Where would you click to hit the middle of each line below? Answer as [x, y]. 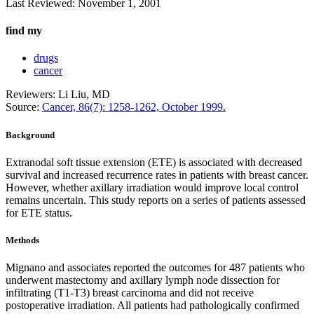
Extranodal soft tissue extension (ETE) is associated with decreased [154, 162]
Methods [22, 240]
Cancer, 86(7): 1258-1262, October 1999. [134, 107]
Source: [24, 107]
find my [24, 31]
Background [30, 135]
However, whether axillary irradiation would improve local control [152, 187]
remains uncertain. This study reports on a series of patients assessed [156, 200]
